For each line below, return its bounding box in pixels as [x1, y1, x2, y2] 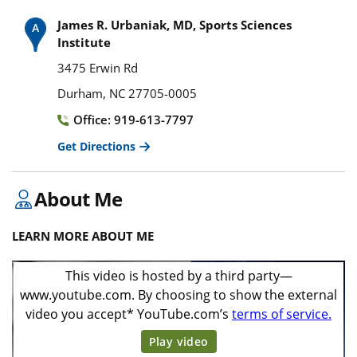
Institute [57, 33, 111, 50]
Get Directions [57, 138, 135, 154]
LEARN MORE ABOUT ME [12, 227, 154, 244]
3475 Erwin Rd [57, 59, 138, 76]
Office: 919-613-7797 [73, 111, 194, 127]
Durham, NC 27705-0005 [57, 84, 197, 101]
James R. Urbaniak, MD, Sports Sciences [57, 16, 292, 33]
